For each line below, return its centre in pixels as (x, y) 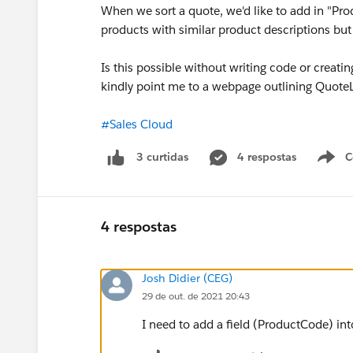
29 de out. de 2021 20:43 (196, 295)
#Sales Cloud (137, 124)
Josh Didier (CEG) (187, 278)
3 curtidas (162, 157)
